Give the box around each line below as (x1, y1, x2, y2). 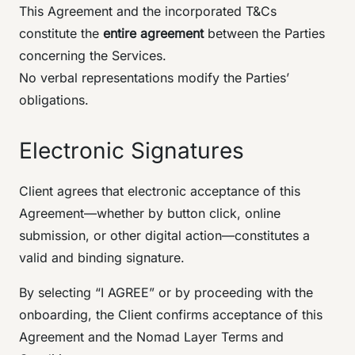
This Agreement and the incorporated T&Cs (19, 3, 277, 19)
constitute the (19, 25, 103, 41)
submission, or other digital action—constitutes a (19, 227, 310, 243)
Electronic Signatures (19, 137, 244, 164)
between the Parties (204, 25, 325, 41)
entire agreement (103, 25, 204, 41)
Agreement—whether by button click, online (19, 205, 281, 221)
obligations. (19, 92, 89, 108)
